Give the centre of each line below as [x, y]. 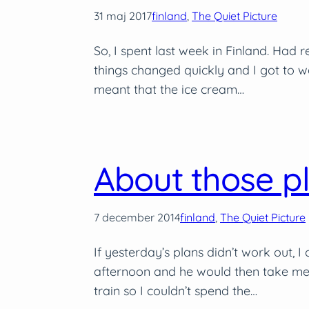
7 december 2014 [137, 217]
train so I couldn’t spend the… [176, 290]
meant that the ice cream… [169, 89]
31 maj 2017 [123, 16]
